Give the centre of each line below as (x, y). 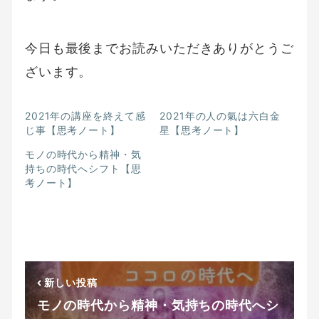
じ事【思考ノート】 (72, 130)
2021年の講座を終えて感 (85, 116)
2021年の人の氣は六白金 (220, 116)
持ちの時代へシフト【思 (83, 169)
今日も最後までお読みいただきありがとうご (159, 48)
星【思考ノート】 (202, 130)
